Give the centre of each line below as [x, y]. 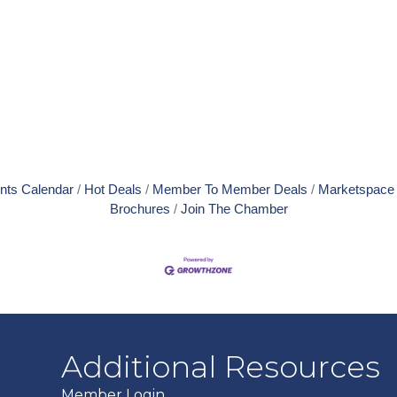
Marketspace [356, 189]
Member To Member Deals [230, 189]
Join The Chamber [234, 209]
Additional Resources [221, 367]
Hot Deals [113, 189]
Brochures [140, 209]
